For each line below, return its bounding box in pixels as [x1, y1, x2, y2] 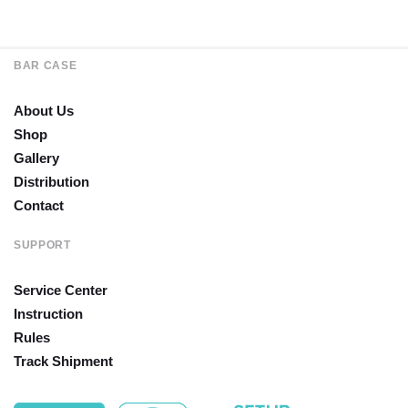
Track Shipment [14, 352, 113, 369]
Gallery [14, 149, 59, 166]
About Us [14, 102, 74, 118]
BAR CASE [14, 58, 77, 72]
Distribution [14, 173, 89, 189]
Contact [14, 197, 64, 213]
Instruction [14, 305, 83, 321]
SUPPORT [14, 238, 71, 251]
